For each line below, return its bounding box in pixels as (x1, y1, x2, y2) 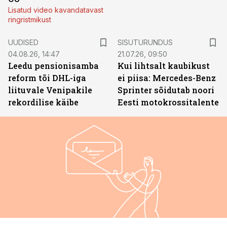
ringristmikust (8, 15, 51, 24)
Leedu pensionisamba (8, 60, 99, 71)
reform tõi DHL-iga (8, 72, 86, 83)
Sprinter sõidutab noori (118, 85, 214, 95)
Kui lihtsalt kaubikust (118, 60, 210, 71)
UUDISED (8, 38, 39, 47)
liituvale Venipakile (8, 85, 92, 95)
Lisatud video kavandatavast (8, 6, 103, 14)
